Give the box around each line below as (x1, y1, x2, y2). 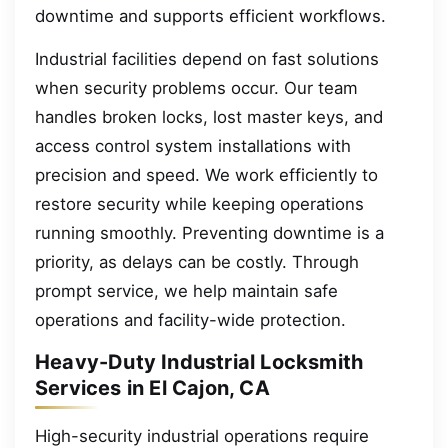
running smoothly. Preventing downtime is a (35, 223, 384, 244)
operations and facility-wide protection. (35, 310, 346, 331)
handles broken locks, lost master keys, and (35, 107, 383, 128)
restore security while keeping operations (35, 194, 364, 215)
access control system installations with (35, 136, 351, 157)
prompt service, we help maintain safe (35, 281, 338, 302)
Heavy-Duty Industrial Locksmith (35, 350, 364, 375)
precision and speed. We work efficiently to (35, 165, 378, 186)
